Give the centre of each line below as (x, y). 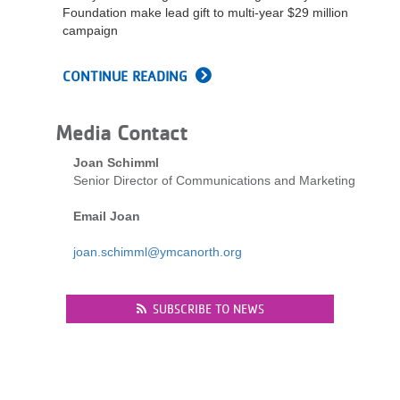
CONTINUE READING (125, 76)
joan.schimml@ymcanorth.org (158, 252)
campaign (90, 30)
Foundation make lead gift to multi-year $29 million (205, 12)
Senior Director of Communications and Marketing (214, 180)
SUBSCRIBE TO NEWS (208, 309)
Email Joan (107, 216)
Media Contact (121, 133)
